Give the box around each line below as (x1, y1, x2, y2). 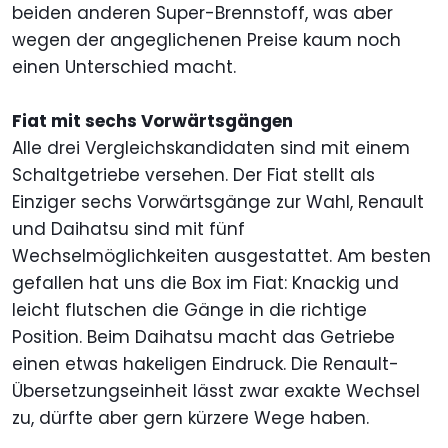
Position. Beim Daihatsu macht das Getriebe (12, 325, 395, 350)
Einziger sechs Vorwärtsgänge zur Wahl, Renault (12, 190, 424, 215)
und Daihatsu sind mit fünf (12, 217, 245, 242)
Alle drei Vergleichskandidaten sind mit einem (12, 136, 410, 161)
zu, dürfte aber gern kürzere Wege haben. (12, 406, 369, 431)
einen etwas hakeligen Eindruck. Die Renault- (12, 352, 399, 377)
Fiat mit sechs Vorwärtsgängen (12, 109, 293, 134)
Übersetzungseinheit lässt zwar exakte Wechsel (12, 379, 420, 404)
